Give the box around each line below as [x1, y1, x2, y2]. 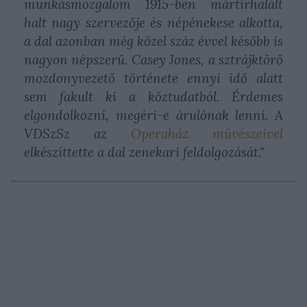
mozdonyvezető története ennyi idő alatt [24, 70, 283, 86]
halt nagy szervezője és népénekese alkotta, [24, 14, 283, 31]
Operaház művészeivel [131, 125, 283, 142]
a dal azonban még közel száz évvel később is [24, 33, 283, 49]
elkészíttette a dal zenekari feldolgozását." [24, 144, 265, 160]
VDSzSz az [24, 125, 131, 142]
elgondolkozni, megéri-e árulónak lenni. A [24, 107, 283, 123]
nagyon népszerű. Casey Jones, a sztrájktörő [24, 51, 283, 68]
